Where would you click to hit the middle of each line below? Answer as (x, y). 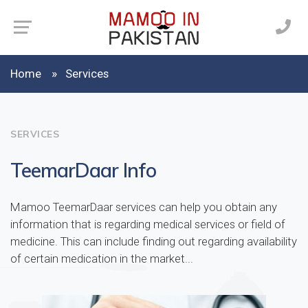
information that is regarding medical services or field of (148, 224)
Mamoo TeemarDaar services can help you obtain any (144, 207)
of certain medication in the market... (102, 258)
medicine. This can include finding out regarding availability (154, 241)
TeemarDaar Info (83, 170)
